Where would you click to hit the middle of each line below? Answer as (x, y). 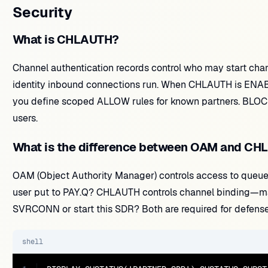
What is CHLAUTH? (66, 39)
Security (42, 12)
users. (25, 118)
